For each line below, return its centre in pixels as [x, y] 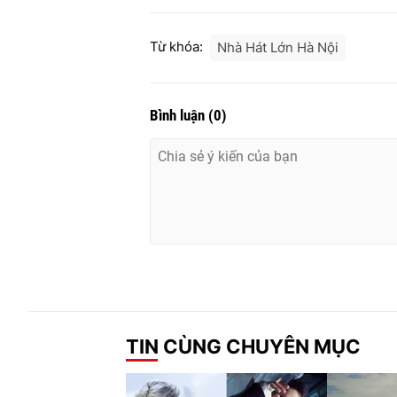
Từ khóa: [176, 47]
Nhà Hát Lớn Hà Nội [278, 47]
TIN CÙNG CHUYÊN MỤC [243, 346]
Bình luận [179, 115]
